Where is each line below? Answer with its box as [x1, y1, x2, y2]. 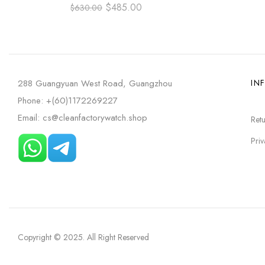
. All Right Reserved [83, 231, 149, 243]
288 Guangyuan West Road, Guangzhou [18, 77, 172, 90]
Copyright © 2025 [18, 231, 83, 243]
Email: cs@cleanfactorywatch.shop [18, 111, 147, 124]
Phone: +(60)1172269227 [18, 94, 118, 107]
